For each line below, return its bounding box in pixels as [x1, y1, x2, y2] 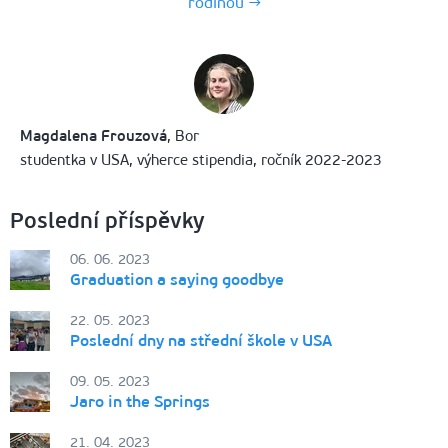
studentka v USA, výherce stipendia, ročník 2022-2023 [20, 150, 382, 169]
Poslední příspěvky [10, 206, 204, 234]
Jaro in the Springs [70, 391, 210, 411]
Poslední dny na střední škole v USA [70, 330, 332, 350]
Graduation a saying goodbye [70, 269, 284, 289]
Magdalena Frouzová [20, 126, 167, 145]
